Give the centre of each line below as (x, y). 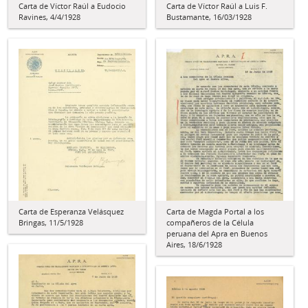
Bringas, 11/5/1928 (51, 222)
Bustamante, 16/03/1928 (209, 17)
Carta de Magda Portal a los (215, 211)
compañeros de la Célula (210, 222)
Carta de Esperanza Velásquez (71, 211)
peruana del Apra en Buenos (217, 233)
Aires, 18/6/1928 (194, 244)
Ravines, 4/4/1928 (49, 17)
